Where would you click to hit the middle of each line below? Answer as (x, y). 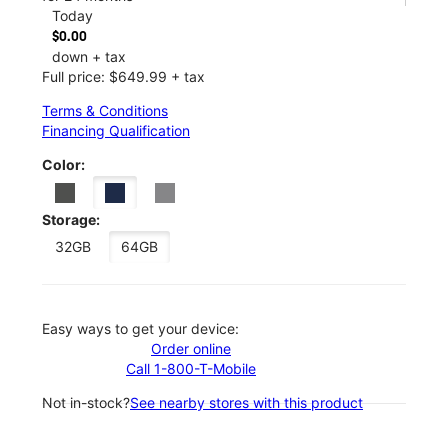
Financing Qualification (116, 130)
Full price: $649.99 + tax (123, 76)
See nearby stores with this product (246, 403)
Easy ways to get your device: (140, 329)
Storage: (71, 220)
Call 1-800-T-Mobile (191, 369)
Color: (63, 164)
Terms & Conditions (105, 110)
